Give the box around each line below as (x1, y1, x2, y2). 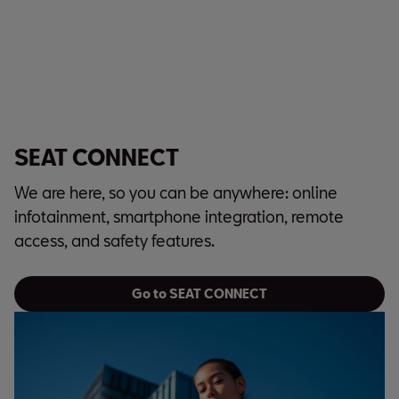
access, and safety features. (14, 230, 215, 250)
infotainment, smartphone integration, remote (14, 206, 344, 226)
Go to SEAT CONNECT (132, 285, 267, 301)
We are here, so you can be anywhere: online (14, 182, 338, 202)
